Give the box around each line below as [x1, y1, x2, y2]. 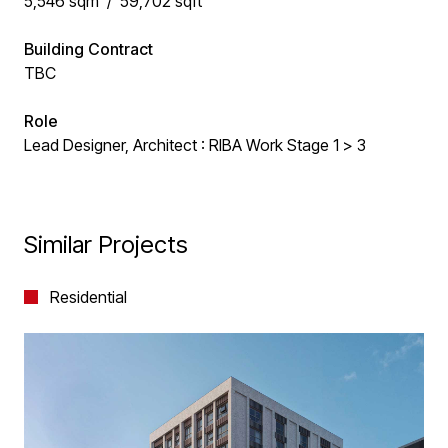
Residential [50, 287, 127, 307]
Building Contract [24, 39, 153, 59]
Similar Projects [24, 230, 188, 259]
